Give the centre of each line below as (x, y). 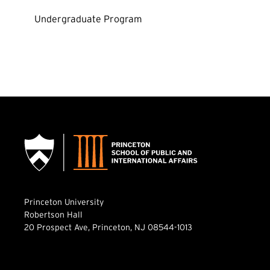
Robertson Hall (53, 214)
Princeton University (64, 202)
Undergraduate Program (88, 18)
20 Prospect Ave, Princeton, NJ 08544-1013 (108, 227)
